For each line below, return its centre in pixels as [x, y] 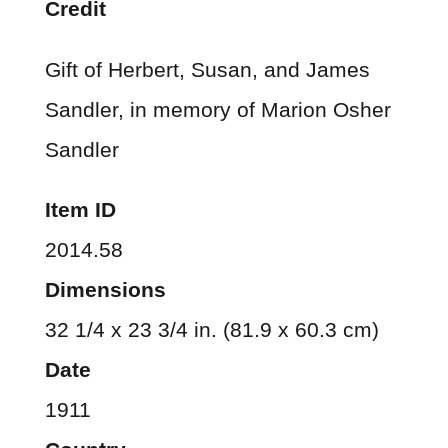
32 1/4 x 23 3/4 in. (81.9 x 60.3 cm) [211, 330]
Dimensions [105, 290]
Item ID [80, 210]
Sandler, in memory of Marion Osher [217, 109]
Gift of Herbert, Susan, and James [207, 69]
